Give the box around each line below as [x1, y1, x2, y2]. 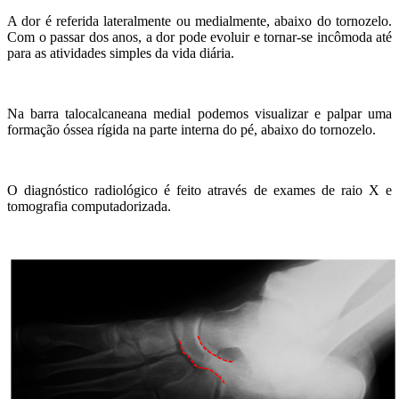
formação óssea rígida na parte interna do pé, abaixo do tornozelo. [7, 121, 376, 137]
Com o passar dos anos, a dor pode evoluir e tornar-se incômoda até [7, 28, 392, 45]
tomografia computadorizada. [7, 198, 171, 214]
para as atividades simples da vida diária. [7, 45, 234, 61]
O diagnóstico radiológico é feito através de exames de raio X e [7, 182, 392, 198]
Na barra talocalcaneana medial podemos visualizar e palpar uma [7, 105, 392, 121]
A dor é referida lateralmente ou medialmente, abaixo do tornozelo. [7, 12, 392, 28]
